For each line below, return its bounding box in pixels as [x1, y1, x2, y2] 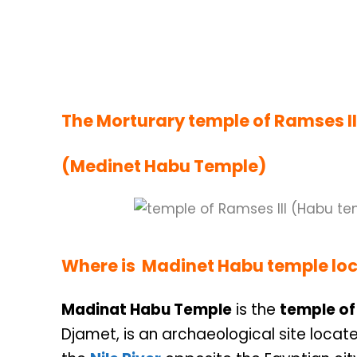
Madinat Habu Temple [61, 299, 232, 320]
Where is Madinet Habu [61, 254, 267, 277]
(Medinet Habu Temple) [61, 155, 266, 178]
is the [232, 299, 280, 320]
